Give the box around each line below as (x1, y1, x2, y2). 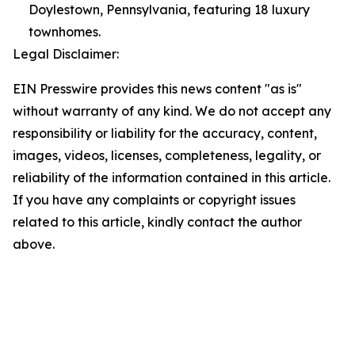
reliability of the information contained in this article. (13, 169, 330, 185)
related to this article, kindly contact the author (13, 213, 302, 230)
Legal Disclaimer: (13, 45, 119, 62)
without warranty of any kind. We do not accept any (13, 102, 331, 119)
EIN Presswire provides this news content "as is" (13, 80, 302, 97)
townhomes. (29, 23, 101, 40)
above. (13, 235, 55, 252)
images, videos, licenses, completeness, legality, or (13, 147, 321, 163)
